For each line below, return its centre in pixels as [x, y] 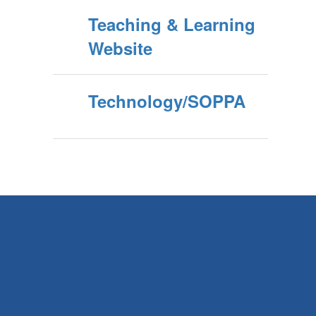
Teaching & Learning [172, 24]
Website [120, 48]
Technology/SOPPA [167, 101]
